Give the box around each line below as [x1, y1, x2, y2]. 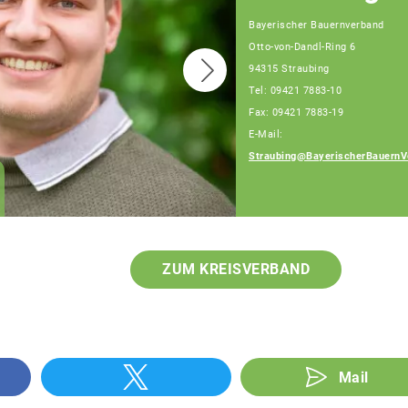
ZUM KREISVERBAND [162, 260, 310, 279]
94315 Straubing [249, 62, 330, 75]
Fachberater [245, 189, 321, 205]
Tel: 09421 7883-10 [249, 84, 342, 97]
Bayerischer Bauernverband [249, 18, 384, 31]
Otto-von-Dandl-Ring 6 [249, 40, 356, 53]
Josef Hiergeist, [245, 168, 357, 187]
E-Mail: [249, 127, 283, 140]
